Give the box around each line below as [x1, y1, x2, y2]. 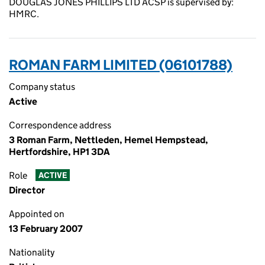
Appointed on [9, 208, 64, 219]
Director [9, 185, 45, 196]
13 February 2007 [9, 223, 83, 234]
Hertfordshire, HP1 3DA [9, 146, 110, 157]
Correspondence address [9, 119, 111, 131]
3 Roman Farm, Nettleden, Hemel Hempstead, [9, 134, 208, 146]
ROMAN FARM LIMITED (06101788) [9, 56, 232, 73]
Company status [9, 81, 75, 92]
